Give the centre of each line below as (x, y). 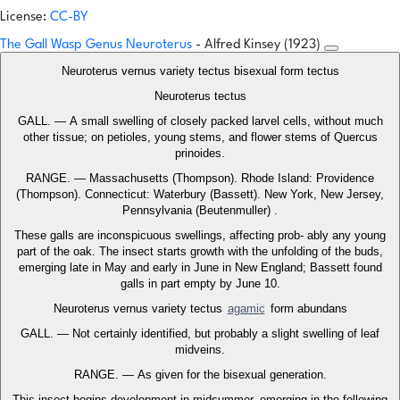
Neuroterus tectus (200, 96)
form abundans (307, 309)
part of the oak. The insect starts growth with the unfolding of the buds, (200, 252)
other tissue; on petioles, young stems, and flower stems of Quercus (200, 137)
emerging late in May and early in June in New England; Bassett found (200, 268)
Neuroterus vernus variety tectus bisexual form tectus (200, 71)
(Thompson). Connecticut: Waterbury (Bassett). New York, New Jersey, (200, 195)
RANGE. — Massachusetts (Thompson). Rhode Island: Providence (200, 179)
